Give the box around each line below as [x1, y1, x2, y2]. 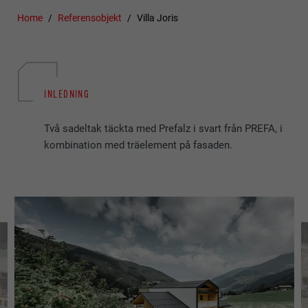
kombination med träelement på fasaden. [44, 139, 236, 152]
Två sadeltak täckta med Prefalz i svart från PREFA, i [44, 122, 283, 135]
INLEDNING [44, 87, 90, 100]
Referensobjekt [58, 12, 122, 24]
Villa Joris [136, 12, 178, 24]
